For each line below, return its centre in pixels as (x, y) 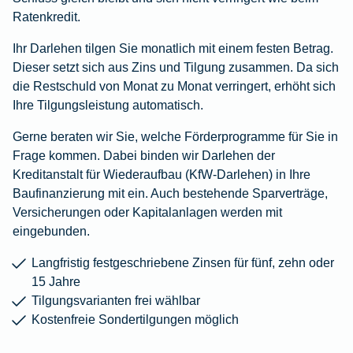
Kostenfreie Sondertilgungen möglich (135, 320)
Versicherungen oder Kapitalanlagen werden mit (147, 212)
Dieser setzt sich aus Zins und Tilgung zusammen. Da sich (176, 67)
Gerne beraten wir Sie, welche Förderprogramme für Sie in (175, 137)
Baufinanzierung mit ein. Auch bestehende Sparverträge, (170, 193)
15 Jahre (56, 282)
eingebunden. (51, 231)
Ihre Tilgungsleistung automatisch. (108, 105)
